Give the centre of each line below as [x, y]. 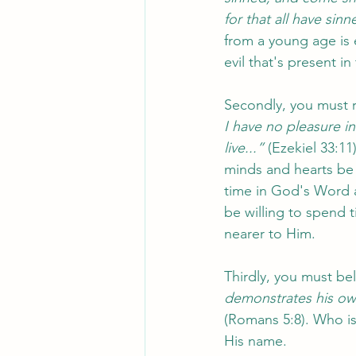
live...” [244, 148]
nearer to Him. [272, 234]
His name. [257, 341]
